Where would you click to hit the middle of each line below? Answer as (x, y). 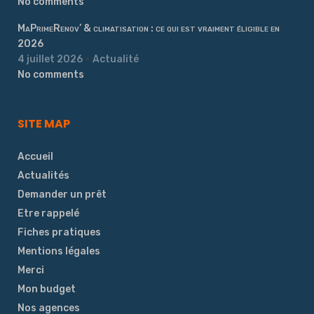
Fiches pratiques (59, 232)
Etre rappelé (48, 213)
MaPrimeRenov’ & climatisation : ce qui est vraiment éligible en (149, 28)
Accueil (35, 157)
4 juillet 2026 (50, 59)
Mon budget (47, 289)
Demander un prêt (62, 194)
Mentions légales (59, 251)
